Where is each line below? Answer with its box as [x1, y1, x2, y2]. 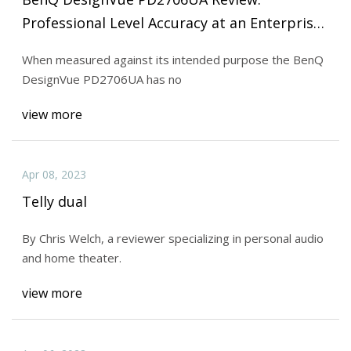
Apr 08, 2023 [21, 167, 86, 183]
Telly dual [21, 192, 87, 212]
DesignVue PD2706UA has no [21, 71, 182, 87]
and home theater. [21, 249, 121, 266]
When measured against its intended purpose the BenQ [21, 51, 324, 67]
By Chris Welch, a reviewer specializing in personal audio [21, 230, 324, 246]
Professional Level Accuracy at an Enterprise [21, 13, 321, 32]
